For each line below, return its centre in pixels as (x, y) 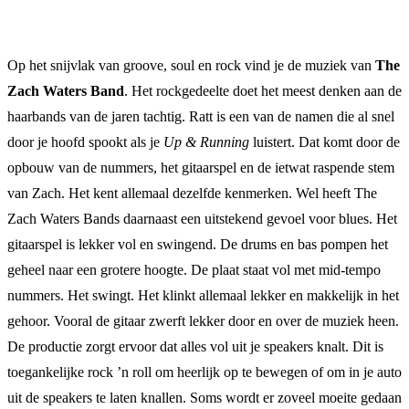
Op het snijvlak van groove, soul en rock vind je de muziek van (191, 65)
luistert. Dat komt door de (325, 142)
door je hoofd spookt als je (85, 142)
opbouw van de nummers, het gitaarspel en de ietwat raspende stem (201, 167)
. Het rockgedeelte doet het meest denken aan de (263, 90)
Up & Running (206, 142)
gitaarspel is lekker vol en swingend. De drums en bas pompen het (198, 244)
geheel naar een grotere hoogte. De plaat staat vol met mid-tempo (194, 269)
